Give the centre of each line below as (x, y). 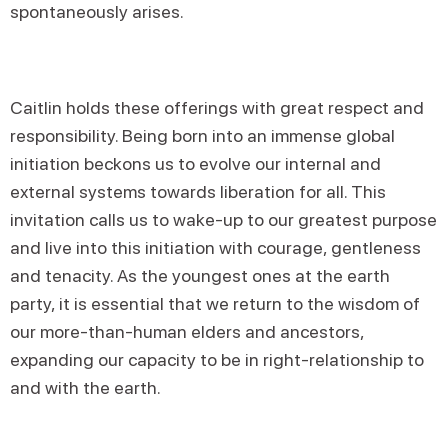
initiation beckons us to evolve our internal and (195, 164)
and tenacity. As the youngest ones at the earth (200, 276)
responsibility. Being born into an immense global (202, 136)
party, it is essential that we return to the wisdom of (215, 304)
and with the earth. (85, 388)
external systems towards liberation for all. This (198, 192)
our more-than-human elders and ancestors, (187, 332)
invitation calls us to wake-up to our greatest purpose (223, 220)
